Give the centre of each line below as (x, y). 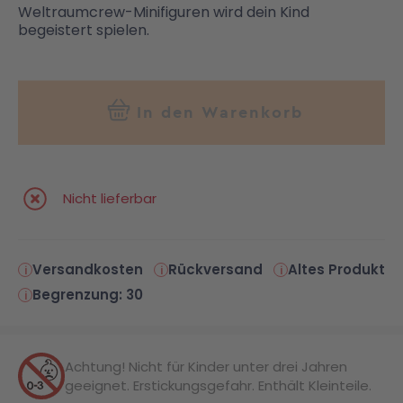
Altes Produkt (336, 270)
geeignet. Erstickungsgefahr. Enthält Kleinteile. (218, 386)
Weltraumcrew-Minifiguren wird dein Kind (164, 13)
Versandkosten (88, 270)
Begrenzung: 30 (88, 295)
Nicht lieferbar (110, 199)
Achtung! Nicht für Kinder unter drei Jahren (206, 367)
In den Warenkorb (219, 112)
